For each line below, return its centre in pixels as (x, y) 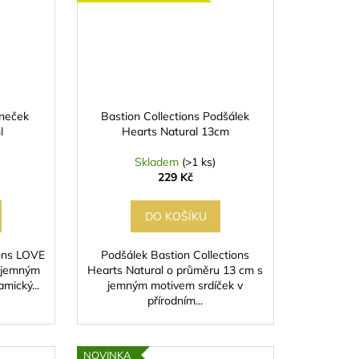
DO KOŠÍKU (176, 217)
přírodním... (175, 301)
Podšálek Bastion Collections (175, 255)
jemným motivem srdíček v (175, 286)
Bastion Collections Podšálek (175, 117)
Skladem (159, 162)
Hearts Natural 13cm (175, 132)
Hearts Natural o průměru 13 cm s (175, 270)
